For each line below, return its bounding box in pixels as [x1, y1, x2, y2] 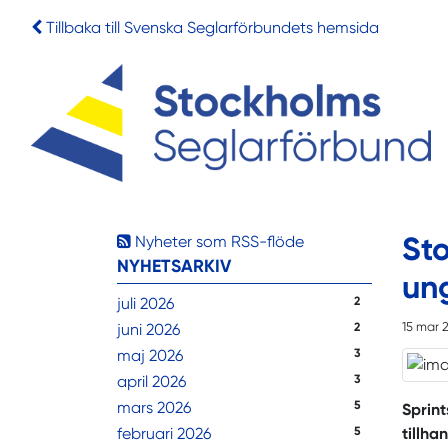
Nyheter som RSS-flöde [131, 232, 304, 252]
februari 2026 [117, 424, 211, 444]
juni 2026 [117, 320, 180, 340]
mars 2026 [117, 398, 191, 418]
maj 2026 [117, 346, 183, 366]
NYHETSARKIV [117, 255, 231, 278]
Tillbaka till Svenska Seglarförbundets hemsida [46, 18, 379, 37]
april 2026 [117, 372, 186, 392]
